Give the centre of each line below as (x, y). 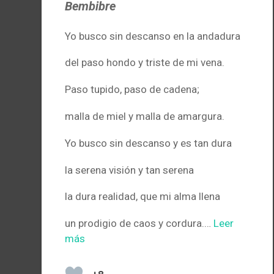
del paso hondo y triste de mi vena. (145, 63)
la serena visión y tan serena (130, 170)
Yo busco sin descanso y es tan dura (149, 143)
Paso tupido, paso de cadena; (132, 90)
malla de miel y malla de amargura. (145, 117)
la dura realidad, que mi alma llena (143, 197)
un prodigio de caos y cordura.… (139, 224)
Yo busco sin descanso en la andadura (153, 36)
